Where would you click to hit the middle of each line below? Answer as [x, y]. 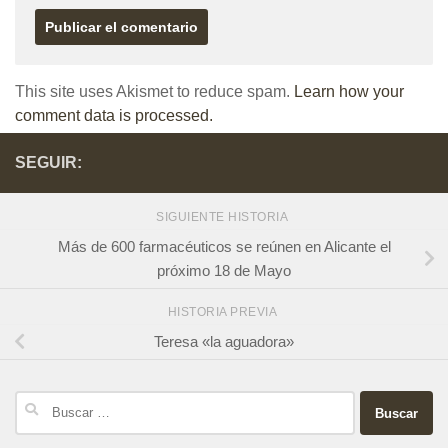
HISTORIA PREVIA [224, 312]
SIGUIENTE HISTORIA [224, 216]
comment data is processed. [114, 115]
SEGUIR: [48, 162]
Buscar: [39, 402]
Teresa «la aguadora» [224, 342]
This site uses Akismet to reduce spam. [154, 91]
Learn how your [349, 91]
